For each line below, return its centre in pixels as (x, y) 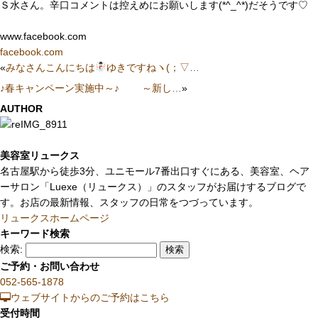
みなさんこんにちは (50, 67)
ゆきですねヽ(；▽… (153, 67)
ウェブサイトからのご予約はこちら (90, 298)
